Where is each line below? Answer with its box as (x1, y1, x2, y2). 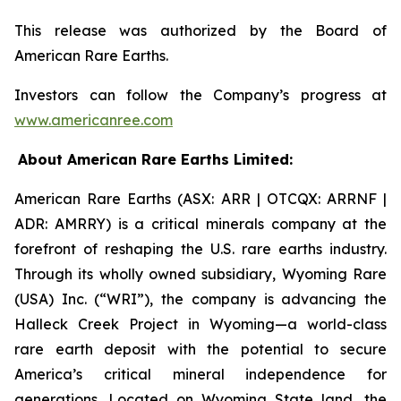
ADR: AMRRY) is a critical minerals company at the (14, 215, 387, 234)
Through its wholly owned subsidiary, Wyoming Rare (14, 265, 387, 284)
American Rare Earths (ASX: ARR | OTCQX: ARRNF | (14, 190, 387, 209)
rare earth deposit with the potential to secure (14, 340, 387, 359)
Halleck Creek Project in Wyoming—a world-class (14, 315, 387, 334)
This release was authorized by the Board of (14, 21, 387, 40)
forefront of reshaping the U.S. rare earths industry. (14, 240, 387, 259)
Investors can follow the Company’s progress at (14, 86, 387, 105)
